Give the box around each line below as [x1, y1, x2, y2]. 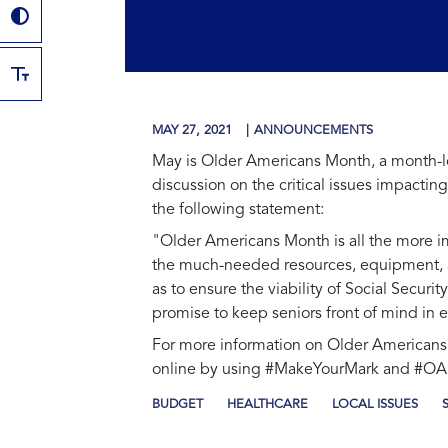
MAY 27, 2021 [152, 123, 236, 137]
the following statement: [152, 201, 324, 218]
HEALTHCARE [227, 397, 308, 411]
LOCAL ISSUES [332, 397, 418, 411]
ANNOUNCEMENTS [254, 123, 373, 137]
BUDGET [152, 397, 203, 411]
